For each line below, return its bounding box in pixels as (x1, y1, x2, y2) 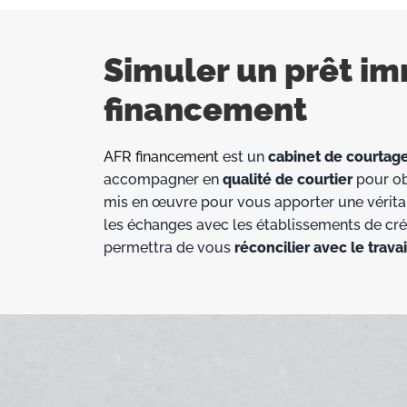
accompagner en (104, 171, 223, 189)
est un (219, 148, 268, 166)
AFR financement (104, 148, 219, 166)
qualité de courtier (223, 171, 352, 189)
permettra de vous (104, 239, 234, 257)
